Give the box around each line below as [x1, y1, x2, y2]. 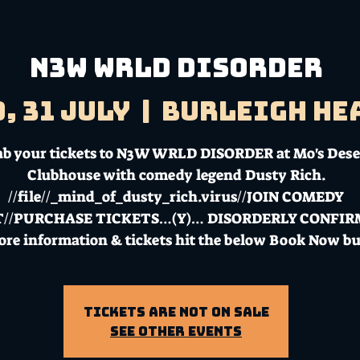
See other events [110, 324, 242, 337]
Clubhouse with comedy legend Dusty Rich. [27, 165, 325, 185]
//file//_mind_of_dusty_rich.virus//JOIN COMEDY [8, 186, 344, 207]
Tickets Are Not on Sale [83, 305, 269, 318]
